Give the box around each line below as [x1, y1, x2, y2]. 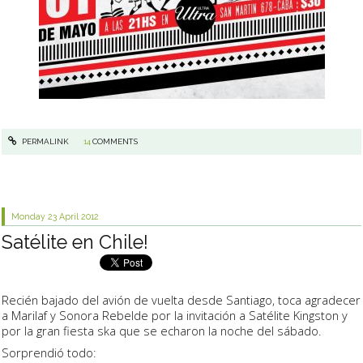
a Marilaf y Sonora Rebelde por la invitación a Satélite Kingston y [2, 306, 348, 323]
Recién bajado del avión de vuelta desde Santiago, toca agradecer [2, 291, 361, 308]
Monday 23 [11, 211, 58, 221]
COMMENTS [92, 136, 138, 146]
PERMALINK [19, 136, 69, 146]
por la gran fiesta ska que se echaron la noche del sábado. [2, 322, 321, 339]
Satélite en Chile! [2, 231, 148, 254]
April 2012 [59, 211, 100, 221]
